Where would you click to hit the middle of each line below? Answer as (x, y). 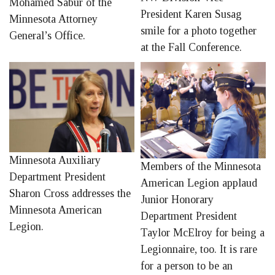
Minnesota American (56, 210)
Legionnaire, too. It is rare (199, 250)
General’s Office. (47, 36)
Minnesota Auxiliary (55, 161)
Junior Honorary (177, 200)
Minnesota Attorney (53, 19)
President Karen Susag (191, 14)
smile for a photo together (199, 31)
